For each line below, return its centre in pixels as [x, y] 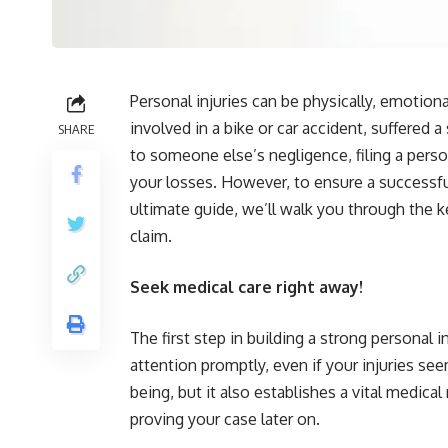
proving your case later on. [225, 419]
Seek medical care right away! [246, 287]
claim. [151, 236]
